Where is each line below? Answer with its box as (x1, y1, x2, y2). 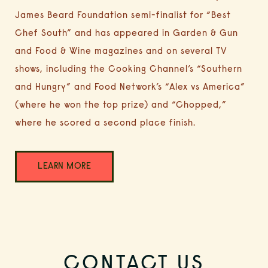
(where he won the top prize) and (15, 99, 172, 109)
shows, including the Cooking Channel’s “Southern (15, 63, 242, 73)
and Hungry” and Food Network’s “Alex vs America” (15, 81, 245, 91)
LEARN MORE (38, 160, 91, 170)
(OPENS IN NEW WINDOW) (37, 144, 70, 151)
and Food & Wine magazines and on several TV (15, 45, 227, 55)
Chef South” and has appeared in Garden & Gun (15, 28, 238, 37)
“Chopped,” (172, 99, 227, 109)
